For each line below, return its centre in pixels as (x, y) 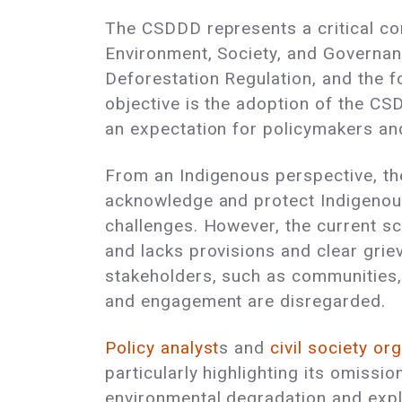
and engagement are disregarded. (245, 301)
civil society (319, 348)
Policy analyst (162, 348)
